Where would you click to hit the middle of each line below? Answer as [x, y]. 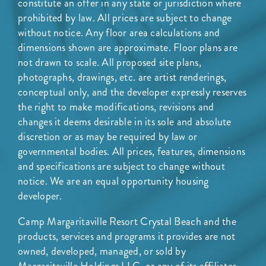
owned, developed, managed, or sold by [102, 251]
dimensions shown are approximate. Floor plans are [128, 47]
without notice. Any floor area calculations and [119, 32]
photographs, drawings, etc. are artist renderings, [122, 77]
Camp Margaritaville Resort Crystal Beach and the [127, 221]
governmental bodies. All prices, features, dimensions [132, 151]
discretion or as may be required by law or [108, 136]
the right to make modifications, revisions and [116, 107]
